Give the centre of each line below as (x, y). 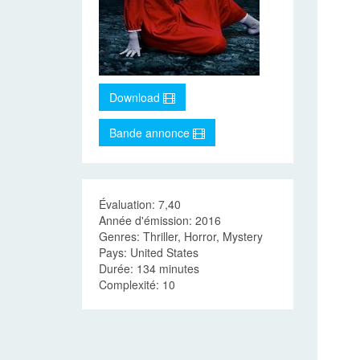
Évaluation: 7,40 (140, 204)
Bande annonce (151, 133)
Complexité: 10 (137, 284)
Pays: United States (149, 252)
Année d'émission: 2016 (160, 220)
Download (136, 97)
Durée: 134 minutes (149, 268)
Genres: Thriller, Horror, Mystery (181, 236)
